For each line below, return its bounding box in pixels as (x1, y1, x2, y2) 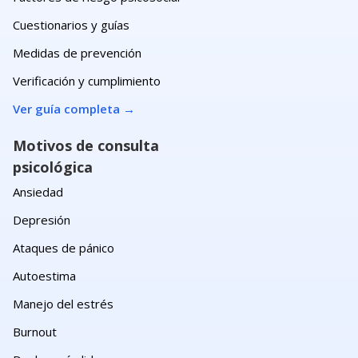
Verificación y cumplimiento (13, 73, 161, 89)
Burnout (13, 324, 57, 340)
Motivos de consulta (13, 136, 159, 155)
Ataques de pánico (13, 240, 114, 256)
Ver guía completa (13, 101, 120, 117)
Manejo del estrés (13, 296, 113, 312)
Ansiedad (13, 184, 63, 200)
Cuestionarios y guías (13, 17, 129, 33)
